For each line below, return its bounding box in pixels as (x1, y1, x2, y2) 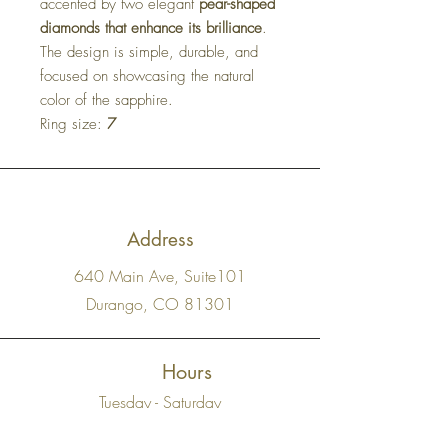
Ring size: (40, 114, 107, 135)
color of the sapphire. (40, 90, 173, 111)
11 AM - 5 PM (111, 413, 209, 436)
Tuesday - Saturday (99, 391, 221, 414)
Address (126, 227, 194, 253)
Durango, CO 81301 (86, 293, 234, 316)
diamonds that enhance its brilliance (40, 18, 262, 39)
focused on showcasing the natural (40, 66, 254, 87)
